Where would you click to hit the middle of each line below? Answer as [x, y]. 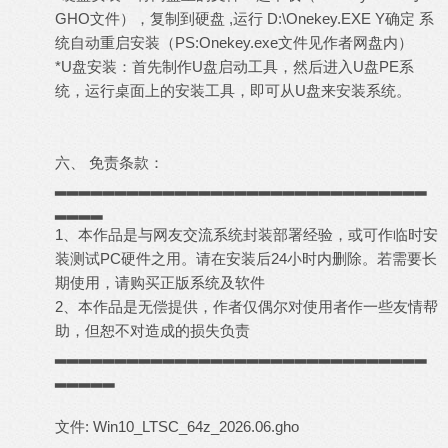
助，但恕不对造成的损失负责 [152, 331]
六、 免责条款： [109, 163]
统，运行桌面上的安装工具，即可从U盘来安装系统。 [233, 91]
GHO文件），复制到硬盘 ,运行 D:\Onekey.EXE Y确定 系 [244, 19]
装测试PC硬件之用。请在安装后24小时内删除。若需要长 [246, 259]
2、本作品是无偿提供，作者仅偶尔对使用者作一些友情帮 [246, 307]
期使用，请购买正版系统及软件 [160, 283]
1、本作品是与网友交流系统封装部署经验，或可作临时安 [246, 235]
